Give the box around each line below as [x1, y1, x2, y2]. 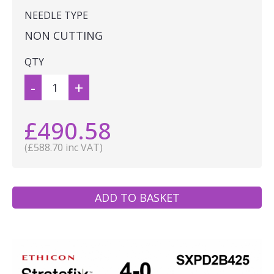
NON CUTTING [24, 28, 103, 43]
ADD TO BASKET [94, 190, 180, 205]
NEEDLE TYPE [24, 9, 88, 22]
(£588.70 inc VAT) [24, 141, 103, 154]
